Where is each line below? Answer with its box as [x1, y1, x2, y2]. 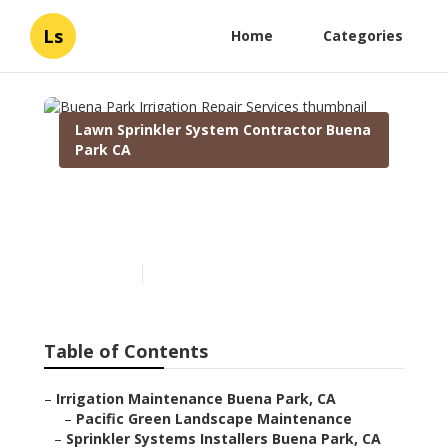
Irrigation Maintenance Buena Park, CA [56, 389, 336, 409]
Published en [59, 265, 132, 283]
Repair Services [59, 215, 241, 249]
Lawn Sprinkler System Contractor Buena [75, 120, 371, 139]
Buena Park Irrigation [59, 183, 319, 217]
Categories [323, 26, 403, 45]
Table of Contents [44, 339, 208, 364]
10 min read [153, 265, 221, 283]
